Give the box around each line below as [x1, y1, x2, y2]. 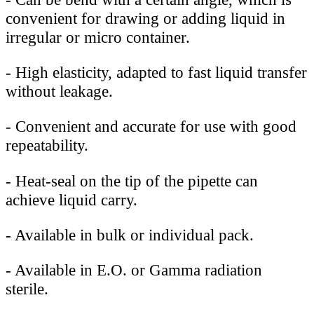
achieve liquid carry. [6, 190, 137, 209]
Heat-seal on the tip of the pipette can [11, 171, 258, 190]
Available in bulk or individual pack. [11, 226, 254, 245]
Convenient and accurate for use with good [11, 117, 296, 136]
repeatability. [6, 136, 88, 155]
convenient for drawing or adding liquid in [6, 8, 285, 27]
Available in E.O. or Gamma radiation [11, 261, 262, 280]
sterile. [6, 280, 48, 299]
